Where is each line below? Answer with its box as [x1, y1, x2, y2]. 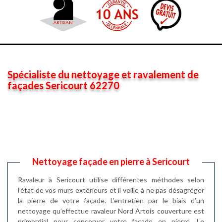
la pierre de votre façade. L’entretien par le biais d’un [18, 196, 204, 205]
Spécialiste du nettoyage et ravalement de [7, 68, 199, 80]
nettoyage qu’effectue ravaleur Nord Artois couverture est [18, 207, 204, 215]
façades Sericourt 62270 [7, 79, 119, 91]
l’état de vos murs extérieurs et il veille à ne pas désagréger [18, 186, 204, 194]
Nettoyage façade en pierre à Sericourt [32, 156, 190, 167]
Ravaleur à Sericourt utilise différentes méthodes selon [18, 175, 204, 184]
